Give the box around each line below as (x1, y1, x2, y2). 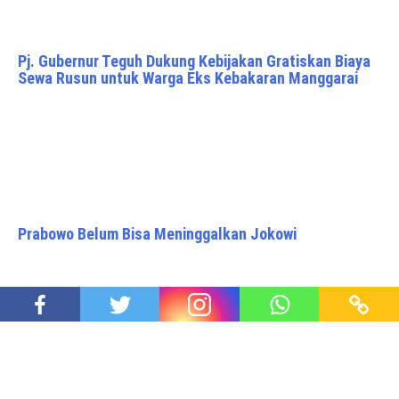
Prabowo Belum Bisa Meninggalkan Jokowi (18, 224, 297, 244)
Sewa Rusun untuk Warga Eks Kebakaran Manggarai (18, 69, 358, 88)
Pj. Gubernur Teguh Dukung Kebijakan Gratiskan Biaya (18, 52, 370, 71)
